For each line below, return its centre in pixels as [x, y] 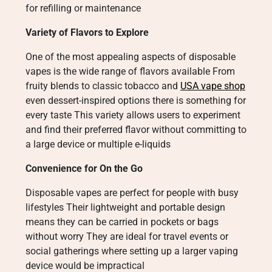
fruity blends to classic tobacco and [103, 86]
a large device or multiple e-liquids [98, 144]
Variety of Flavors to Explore [87, 32]
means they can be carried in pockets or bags [122, 222]
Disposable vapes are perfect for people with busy [132, 193]
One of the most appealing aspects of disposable [131, 57]
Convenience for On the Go [84, 168]
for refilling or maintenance [83, 8]
